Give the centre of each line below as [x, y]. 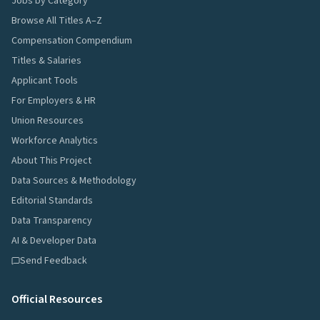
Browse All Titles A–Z [57, 21]
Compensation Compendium [72, 41]
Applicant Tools [45, 81]
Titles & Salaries [46, 61]
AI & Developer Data [54, 241]
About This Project [51, 161]
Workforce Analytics [55, 141]
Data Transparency [52, 221]
